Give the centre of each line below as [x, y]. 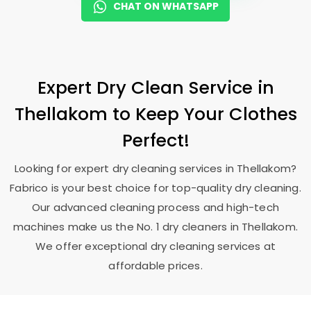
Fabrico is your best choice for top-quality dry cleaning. [155, 188]
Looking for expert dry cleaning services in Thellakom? [155, 168]
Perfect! [155, 140]
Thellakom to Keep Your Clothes [155, 114]
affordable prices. [155, 266]
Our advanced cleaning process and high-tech [155, 207]
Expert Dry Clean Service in [155, 87]
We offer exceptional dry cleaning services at [155, 246]
